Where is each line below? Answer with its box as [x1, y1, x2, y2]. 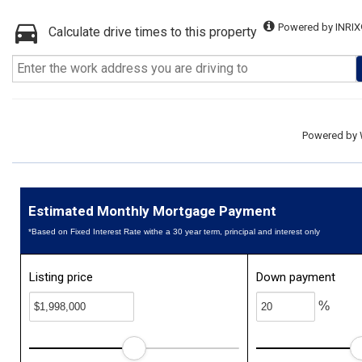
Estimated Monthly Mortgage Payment [28, 203, 276, 219]
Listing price [29, 270, 93, 284]
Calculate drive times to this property [48, 24, 257, 40]
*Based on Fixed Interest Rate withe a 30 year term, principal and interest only [28, 227, 320, 236]
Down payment [256, 270, 336, 284]
